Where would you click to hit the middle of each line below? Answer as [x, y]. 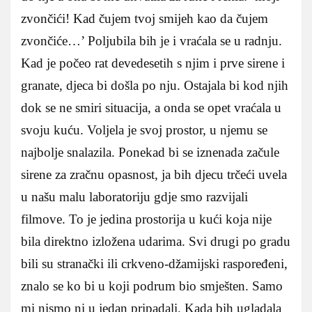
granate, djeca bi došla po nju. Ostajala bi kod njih [155, 85]
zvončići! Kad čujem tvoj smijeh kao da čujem [145, 18]
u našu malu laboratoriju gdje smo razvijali [134, 196]
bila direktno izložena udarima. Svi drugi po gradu [156, 241]
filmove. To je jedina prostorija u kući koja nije [146, 219]
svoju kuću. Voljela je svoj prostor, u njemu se [144, 130]
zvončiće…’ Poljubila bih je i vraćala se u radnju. [151, 40]
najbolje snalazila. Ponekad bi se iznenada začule [150, 152]
